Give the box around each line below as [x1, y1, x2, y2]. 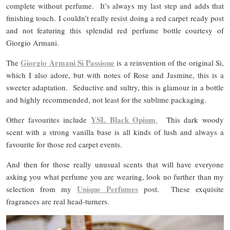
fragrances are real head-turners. [6, 196, 109, 206]
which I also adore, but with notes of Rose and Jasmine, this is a [6, 69, 224, 80]
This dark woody [158, 114, 224, 125]
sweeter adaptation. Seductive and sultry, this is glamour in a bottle [6, 82, 224, 92]
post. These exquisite [138, 183, 224, 194]
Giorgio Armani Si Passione [21, 56, 115, 68]
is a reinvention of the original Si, [114, 57, 224, 68]
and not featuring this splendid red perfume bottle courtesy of [6, 25, 224, 35]
